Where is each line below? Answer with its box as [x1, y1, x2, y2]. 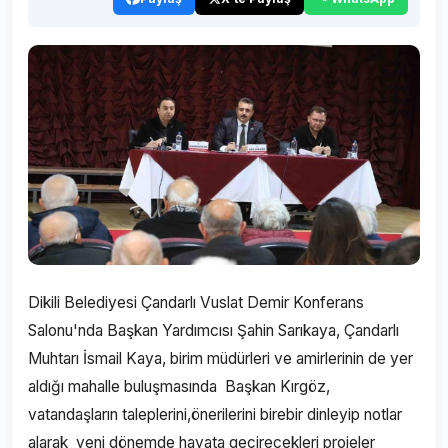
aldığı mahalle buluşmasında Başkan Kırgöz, [28, 377, 330, 396]
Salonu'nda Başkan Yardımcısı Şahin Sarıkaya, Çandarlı [28, 321, 399, 340]
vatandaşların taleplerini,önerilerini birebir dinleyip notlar [28, 405, 402, 424]
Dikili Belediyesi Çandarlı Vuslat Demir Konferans [28, 293, 364, 312]
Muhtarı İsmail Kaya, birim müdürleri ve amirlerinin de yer [28, 349, 413, 368]
